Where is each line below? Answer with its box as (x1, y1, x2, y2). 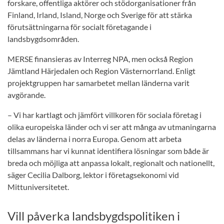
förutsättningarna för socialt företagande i (7, 22, 151, 32)
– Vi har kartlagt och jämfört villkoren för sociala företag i (7, 110, 201, 120)
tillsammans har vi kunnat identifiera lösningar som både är (7, 146, 209, 156)
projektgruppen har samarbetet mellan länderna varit (7, 78, 189, 88)
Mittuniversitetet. (7, 182, 70, 192)
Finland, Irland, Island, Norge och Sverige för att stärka (7, 10, 192, 20)
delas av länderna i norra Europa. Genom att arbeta (7, 134, 181, 144)
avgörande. (7, 90, 45, 100)
